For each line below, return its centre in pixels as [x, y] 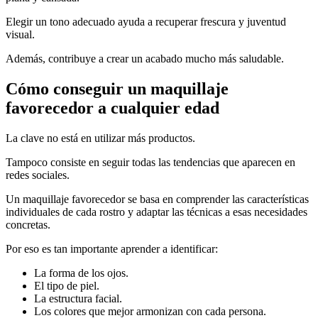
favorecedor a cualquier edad [113, 108]
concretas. [28, 224]
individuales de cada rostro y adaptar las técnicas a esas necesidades [157, 212]
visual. [20, 34]
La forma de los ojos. [81, 273]
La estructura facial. [78, 298]
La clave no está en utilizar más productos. [100, 138]
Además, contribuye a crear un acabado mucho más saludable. [145, 58]
